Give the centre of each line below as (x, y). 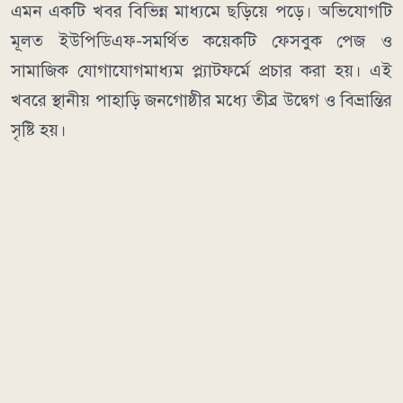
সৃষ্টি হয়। (39, 130)
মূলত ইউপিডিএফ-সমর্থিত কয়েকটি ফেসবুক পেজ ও (201, 40)
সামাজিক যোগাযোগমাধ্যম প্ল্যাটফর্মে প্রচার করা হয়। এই (201, 70)
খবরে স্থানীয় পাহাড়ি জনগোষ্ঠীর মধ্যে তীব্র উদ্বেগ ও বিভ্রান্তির (201, 100)
